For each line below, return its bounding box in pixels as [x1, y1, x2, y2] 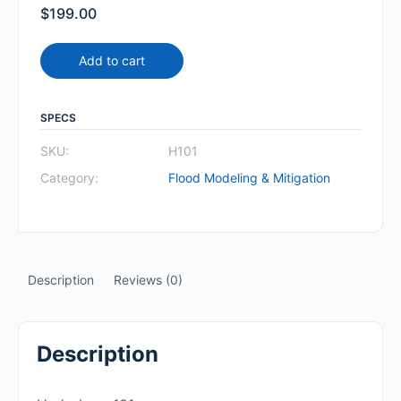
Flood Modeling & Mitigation [168, 169, 331, 185]
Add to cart [79, 52, 145, 68]
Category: [40, 169, 98, 185]
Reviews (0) [114, 271, 183, 287]
